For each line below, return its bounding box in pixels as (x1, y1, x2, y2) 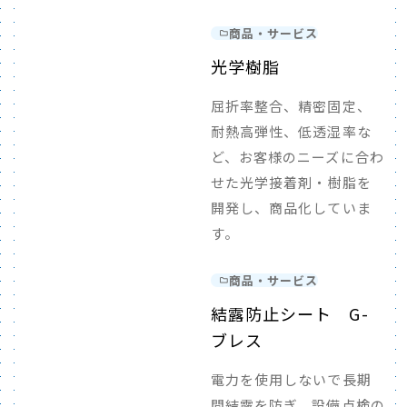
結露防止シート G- (210, 302, 369, 325)
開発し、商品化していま (210, 198, 372, 217)
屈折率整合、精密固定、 (210, 96, 372, 115)
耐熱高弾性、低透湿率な (210, 122, 372, 141)
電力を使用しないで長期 (210, 370, 372, 389)
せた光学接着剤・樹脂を (210, 173, 372, 192)
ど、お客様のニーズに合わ (210, 147, 384, 166)
